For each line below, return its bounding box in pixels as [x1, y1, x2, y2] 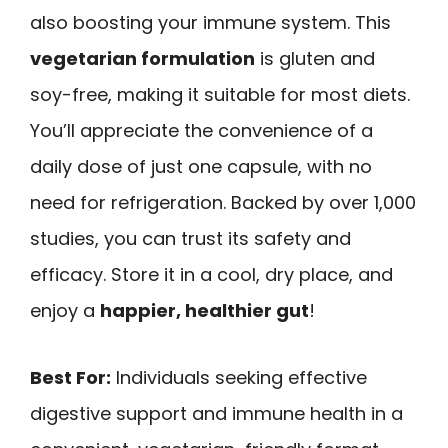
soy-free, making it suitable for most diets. [30, 81, 410, 107]
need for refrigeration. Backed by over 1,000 [30, 189, 416, 215]
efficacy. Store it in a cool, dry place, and [30, 261, 393, 287]
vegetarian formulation [30, 45, 255, 71]
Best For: [30, 364, 111, 390]
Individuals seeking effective [111, 364, 367, 390]
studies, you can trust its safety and [30, 225, 351, 251]
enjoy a [30, 297, 100, 323]
